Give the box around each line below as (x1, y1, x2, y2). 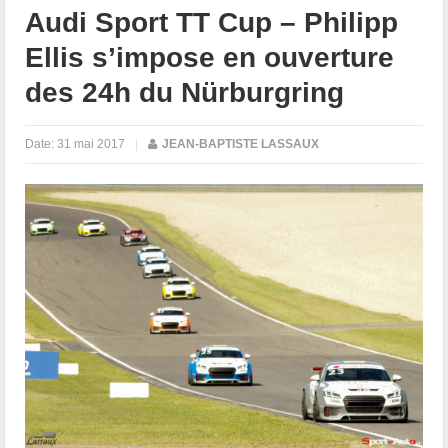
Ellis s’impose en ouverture (25, 41, 395, 73)
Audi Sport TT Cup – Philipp (25, 6, 399, 38)
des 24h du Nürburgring (25, 76, 345, 108)
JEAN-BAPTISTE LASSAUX (162, 136, 320, 151)
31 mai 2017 (57, 136, 126, 151)
